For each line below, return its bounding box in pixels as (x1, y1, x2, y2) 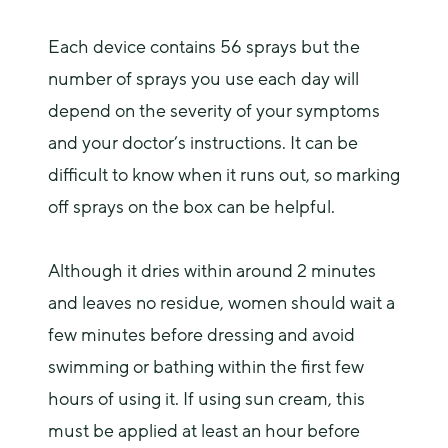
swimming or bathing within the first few (48, 355, 364, 379)
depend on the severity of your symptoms (48, 99, 380, 123)
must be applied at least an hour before (48, 419, 360, 443)
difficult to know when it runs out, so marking (48, 163, 400, 187)
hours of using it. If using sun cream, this (48, 387, 365, 411)
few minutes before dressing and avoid (48, 323, 355, 347)
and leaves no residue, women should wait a (48, 291, 395, 315)
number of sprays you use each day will (48, 67, 359, 91)
